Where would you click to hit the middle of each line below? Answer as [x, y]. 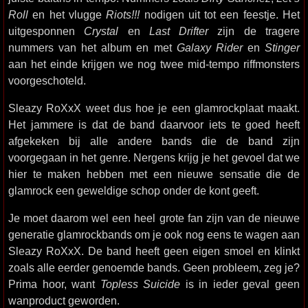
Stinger [283, 47]
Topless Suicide [140, 284]
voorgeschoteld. [47, 80]
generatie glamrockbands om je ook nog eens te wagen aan [154, 234]
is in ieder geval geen [240, 284]
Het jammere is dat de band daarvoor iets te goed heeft [154, 124]
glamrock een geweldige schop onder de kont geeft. [134, 190]
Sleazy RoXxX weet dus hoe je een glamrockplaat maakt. [154, 108]
